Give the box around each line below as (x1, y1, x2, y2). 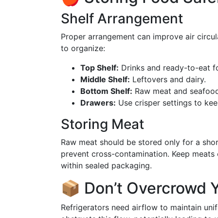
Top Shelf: (80, 63, 119, 73)
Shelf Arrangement (61, 10, 183, 27)
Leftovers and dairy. (130, 74, 206, 84)
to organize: (61, 43, 105, 53)
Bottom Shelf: (80, 86, 132, 96)
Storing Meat (61, 116, 144, 132)
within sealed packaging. (61, 161, 152, 170)
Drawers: (80, 98, 116, 108)
